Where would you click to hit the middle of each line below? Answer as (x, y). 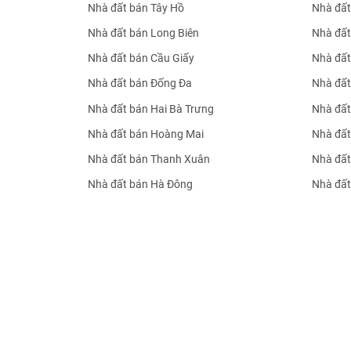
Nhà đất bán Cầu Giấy (141, 58)
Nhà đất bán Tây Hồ (136, 8)
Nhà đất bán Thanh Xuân (149, 159)
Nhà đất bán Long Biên (143, 33)
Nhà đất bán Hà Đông (140, 184)
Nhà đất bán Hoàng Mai (146, 134)
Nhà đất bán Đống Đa (140, 83)
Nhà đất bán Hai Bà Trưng (151, 109)
